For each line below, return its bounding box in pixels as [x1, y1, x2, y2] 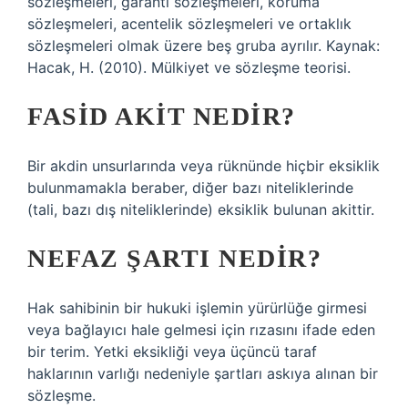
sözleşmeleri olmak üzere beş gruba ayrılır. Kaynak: [27, 36, 380, 55]
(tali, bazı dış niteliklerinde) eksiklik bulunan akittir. [27, 200, 374, 219]
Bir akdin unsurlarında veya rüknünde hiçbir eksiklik [27, 157, 380, 175]
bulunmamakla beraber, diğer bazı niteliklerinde [27, 178, 353, 197]
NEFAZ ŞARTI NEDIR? [27, 244, 321, 272]
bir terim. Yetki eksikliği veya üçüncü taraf [27, 342, 317, 361]
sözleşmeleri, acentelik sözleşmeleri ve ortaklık [27, 15, 352, 33]
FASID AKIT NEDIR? [27, 102, 296, 130]
